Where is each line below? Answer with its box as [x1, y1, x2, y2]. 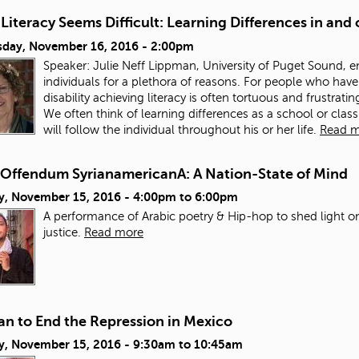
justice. [43, 225, 84, 239]
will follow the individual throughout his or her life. [43, 123, 320, 136]
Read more [84, 225, 143, 239]
